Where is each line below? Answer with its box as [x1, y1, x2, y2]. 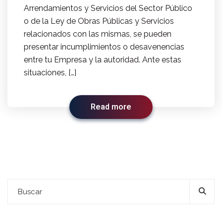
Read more [91, 101, 131, 113]
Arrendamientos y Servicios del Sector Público [24, 3, 192, 13]
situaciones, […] [24, 68, 76, 78]
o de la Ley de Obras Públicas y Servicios [24, 16, 174, 26]
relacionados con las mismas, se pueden [24, 29, 171, 39]
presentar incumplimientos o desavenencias [24, 42, 184, 52]
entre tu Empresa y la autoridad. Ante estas [24, 55, 181, 65]
